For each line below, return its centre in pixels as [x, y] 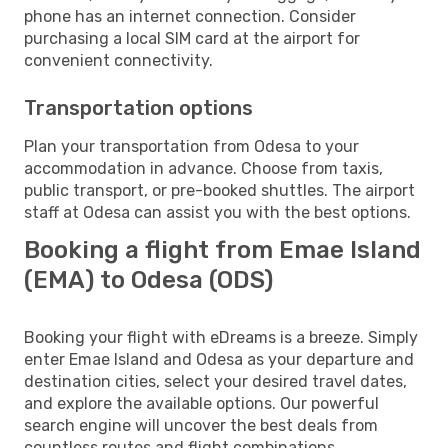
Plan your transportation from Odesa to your [191, 146]
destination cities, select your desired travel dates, [215, 381]
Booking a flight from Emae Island [222, 249]
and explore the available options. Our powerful [201, 403]
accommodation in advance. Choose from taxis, [203, 168]
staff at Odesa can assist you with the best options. [217, 212]
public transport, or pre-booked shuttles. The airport [219, 190]
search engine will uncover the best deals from [201, 425]
